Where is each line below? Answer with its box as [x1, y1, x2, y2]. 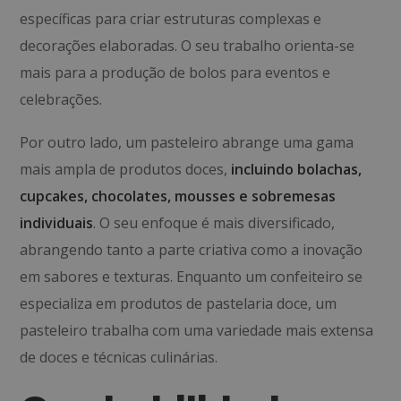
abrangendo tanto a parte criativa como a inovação [20, 240, 363, 260]
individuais [20, 213, 94, 233]
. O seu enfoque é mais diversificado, [93, 213, 336, 233]
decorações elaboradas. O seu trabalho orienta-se [20, 36, 355, 55]
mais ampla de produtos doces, [20, 159, 232, 179]
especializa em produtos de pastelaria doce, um [20, 294, 337, 313]
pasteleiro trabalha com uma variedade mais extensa [20, 320, 374, 340]
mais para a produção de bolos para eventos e [20, 63, 331, 82]
